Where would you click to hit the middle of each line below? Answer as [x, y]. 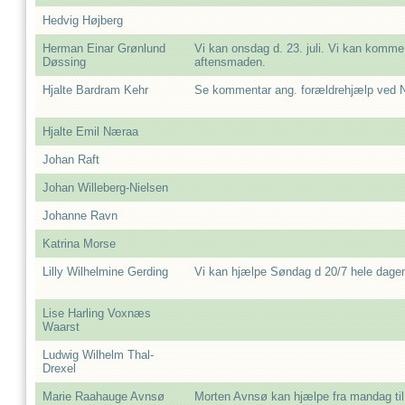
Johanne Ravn [80, 216]
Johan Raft [71, 160]
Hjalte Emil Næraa [90, 132]
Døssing [64, 62]
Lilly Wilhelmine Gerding [105, 272]
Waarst [61, 327]
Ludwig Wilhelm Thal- [98, 355]
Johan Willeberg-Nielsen [105, 188]
